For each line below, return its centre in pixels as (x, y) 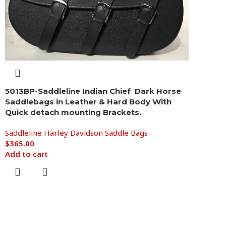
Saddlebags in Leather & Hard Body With (88, 101)
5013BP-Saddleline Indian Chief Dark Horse (93, 91)
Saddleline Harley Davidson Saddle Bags (76, 132)
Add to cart (26, 154)
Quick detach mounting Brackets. (73, 112)
